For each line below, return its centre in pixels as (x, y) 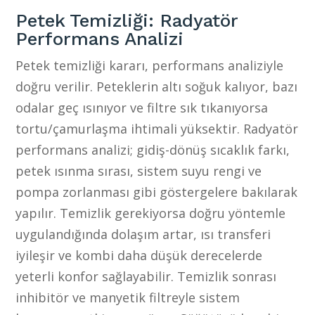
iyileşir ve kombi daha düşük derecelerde (139, 255)
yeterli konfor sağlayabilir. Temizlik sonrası (146, 276)
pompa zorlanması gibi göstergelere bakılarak (157, 192)
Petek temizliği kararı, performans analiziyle (150, 65)
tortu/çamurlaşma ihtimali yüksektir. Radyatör (157, 128)
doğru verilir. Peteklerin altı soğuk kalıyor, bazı (157, 86)
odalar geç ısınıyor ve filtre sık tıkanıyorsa (142, 107)
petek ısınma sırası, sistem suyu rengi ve (139, 171)
